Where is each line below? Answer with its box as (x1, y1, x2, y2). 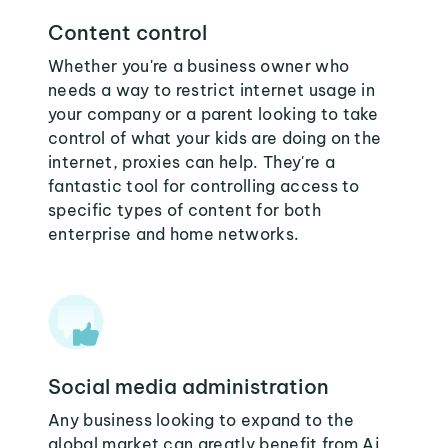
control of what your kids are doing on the (48, 128, 382, 148)
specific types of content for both (48, 200, 321, 220)
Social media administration (48, 374, 329, 399)
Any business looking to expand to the (48, 410, 354, 430)
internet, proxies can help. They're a (48, 152, 335, 172)
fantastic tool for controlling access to (48, 176, 360, 196)
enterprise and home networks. (48, 224, 300, 244)
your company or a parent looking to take (48, 104, 379, 124)
